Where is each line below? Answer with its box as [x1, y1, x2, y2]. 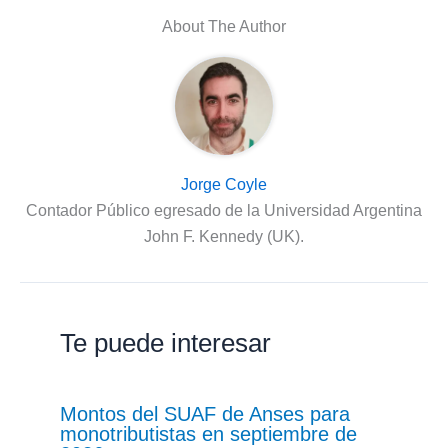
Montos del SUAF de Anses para [60, 403, 350, 426]
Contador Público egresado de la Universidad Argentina [26, 202, 422, 220]
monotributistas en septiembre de [60, 423, 357, 446]
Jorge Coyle [181, 176, 267, 194]
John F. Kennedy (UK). [144, 228, 304, 246]
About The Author [162, 18, 286, 36]
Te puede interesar [60, 328, 271, 359]
